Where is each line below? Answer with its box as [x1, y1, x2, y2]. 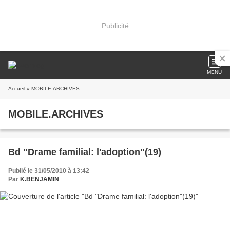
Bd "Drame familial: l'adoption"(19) [8, 147, 161, 157]
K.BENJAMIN [20, 176, 59, 183]
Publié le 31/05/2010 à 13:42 [8, 167, 89, 175]
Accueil [8, 86, 25, 91]
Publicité [101, 21, 129, 30]
